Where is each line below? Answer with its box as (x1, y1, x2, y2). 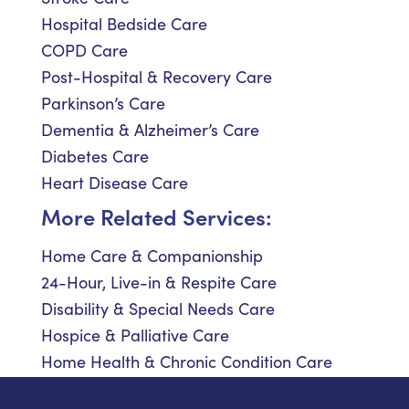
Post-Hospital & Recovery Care (41, 66, 272, 89)
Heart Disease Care (41, 172, 188, 194)
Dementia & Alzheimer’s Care (41, 119, 259, 142)
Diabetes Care (41, 145, 149, 168)
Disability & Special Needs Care (41, 298, 275, 320)
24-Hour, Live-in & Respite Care (41, 271, 277, 294)
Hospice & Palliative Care (41, 324, 229, 347)
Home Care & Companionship (41, 245, 263, 267)
